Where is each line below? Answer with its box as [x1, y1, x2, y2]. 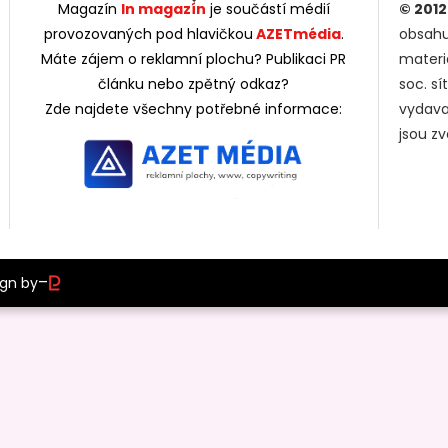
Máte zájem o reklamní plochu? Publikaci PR [41, 48, 347, 69]
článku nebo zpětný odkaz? [98, 73, 290, 94]
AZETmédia [252, 23, 341, 44]
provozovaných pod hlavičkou [43, 23, 253, 44]
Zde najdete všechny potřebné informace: [45, 98, 343, 119]
